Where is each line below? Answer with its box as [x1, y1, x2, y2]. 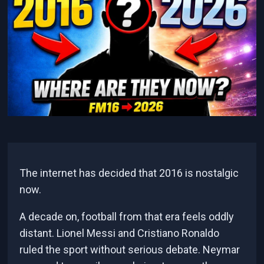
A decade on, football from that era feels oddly [19, 210, 235, 223]
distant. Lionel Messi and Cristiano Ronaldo [19, 227, 220, 240]
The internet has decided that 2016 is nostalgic [19, 167, 239, 180]
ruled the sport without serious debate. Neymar [19, 243, 240, 256]
